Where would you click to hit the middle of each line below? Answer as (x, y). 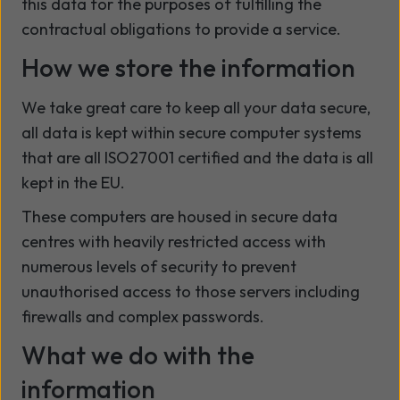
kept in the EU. (73, 183)
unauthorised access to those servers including (191, 292)
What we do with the (138, 355)
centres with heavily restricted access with (174, 242)
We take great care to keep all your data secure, (196, 108)
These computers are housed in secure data (179, 217)
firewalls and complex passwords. (143, 317)
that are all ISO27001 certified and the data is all (197, 158)
